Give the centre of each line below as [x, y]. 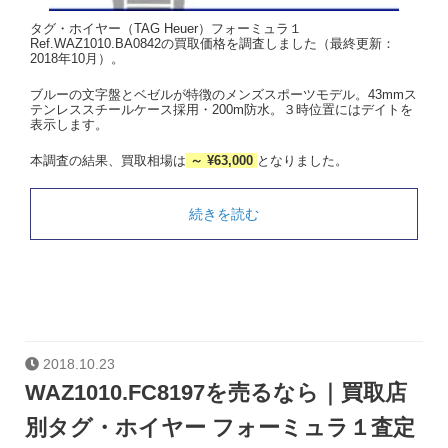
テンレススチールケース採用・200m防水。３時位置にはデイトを [221, 109]
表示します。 [69, 124]
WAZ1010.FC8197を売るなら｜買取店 [216, 392]
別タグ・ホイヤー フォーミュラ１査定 [220, 427]
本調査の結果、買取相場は [108, 160]
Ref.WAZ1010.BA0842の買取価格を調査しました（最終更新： [212, 44]
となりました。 [302, 160]
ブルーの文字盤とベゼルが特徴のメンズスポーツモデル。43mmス [223, 94]
